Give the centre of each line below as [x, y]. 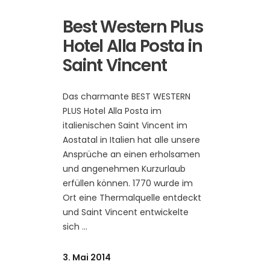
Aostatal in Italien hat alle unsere [131, 140]
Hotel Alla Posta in [133, 46]
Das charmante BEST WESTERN [127, 97]
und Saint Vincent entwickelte [126, 212]
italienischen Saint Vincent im [125, 126]
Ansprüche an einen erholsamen [131, 155]
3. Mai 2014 [87, 258]
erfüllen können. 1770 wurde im [128, 184]
